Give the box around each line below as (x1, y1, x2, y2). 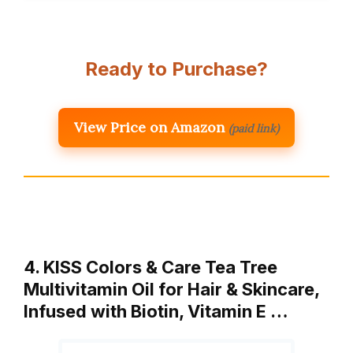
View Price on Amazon (74, 117, 225, 136)
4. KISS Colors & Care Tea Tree (24, 256, 277, 277)
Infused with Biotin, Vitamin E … (24, 300, 288, 321)
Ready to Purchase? (85, 57, 268, 80)
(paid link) (229, 121, 279, 136)
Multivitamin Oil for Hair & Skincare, (24, 278, 319, 299)
